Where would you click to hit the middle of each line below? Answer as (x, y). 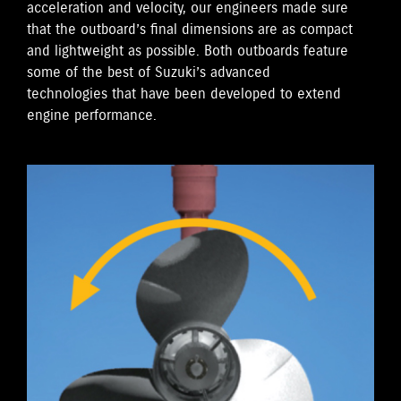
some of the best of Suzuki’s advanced (149, 73)
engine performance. (92, 116)
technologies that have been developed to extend (184, 94)
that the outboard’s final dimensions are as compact (190, 30)
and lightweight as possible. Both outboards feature (188, 51)
